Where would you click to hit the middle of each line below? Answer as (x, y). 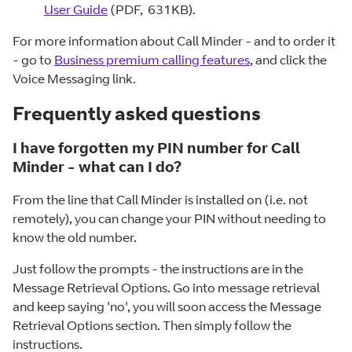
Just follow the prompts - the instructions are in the (158, 269)
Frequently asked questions (137, 113)
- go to (33, 59)
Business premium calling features (152, 59)
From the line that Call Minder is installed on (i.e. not (160, 200)
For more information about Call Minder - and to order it (174, 40)
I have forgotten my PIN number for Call (156, 147)
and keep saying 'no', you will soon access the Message (167, 307)
